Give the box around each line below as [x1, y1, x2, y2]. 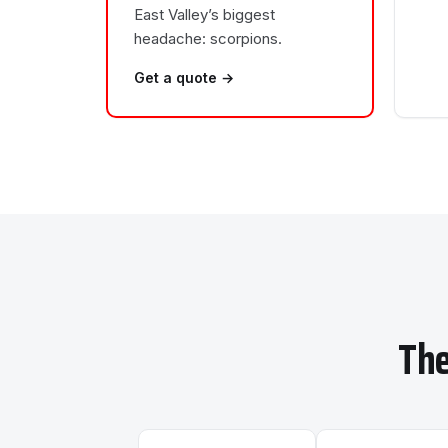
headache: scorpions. [134, 29, 282, 48]
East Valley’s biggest [134, 5, 275, 24]
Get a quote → [134, 69, 234, 86]
